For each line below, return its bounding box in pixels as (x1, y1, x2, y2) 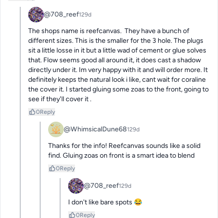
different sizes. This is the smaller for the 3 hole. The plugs (28, 36, 203, 45)
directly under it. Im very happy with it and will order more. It (28, 65, 208, 74)
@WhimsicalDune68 (64, 125, 127, 133)
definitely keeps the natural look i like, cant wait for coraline (28, 75, 206, 84)
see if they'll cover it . (28, 94, 91, 103)
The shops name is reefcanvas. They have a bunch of (28, 26, 189, 35)
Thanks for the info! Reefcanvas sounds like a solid (48, 141, 200, 150)
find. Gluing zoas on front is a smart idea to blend (48, 151, 195, 160)
